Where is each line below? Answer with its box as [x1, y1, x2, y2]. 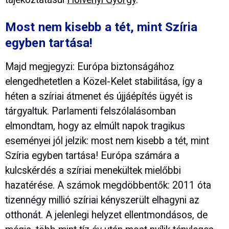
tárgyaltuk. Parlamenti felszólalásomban [5, 105, 176, 118]
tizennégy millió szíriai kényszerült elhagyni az [5, 194, 199, 207]
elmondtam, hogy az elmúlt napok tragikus [5, 120, 185, 132]
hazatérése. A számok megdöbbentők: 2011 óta [5, 179, 211, 192]
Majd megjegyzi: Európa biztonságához [5, 61, 174, 73]
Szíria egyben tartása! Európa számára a [5, 150, 179, 162]
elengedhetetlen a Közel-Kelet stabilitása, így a [5, 76, 202, 88]
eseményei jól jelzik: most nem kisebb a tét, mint [5, 135, 209, 147]
